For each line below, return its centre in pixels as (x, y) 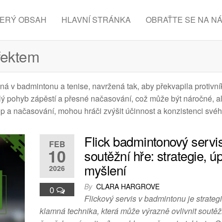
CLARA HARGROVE (128, 186)
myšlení (105, 170)
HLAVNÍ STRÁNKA (96, 20)
